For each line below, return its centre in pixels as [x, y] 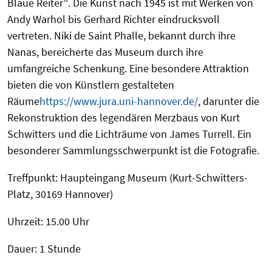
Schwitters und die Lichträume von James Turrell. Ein [129, 134]
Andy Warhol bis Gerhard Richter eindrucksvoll [114, 19]
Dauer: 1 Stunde [44, 248]
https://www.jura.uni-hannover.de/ [119, 101]
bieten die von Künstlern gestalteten [91, 84]
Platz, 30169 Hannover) [60, 194]
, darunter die [229, 101]
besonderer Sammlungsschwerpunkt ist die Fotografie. [133, 150]
